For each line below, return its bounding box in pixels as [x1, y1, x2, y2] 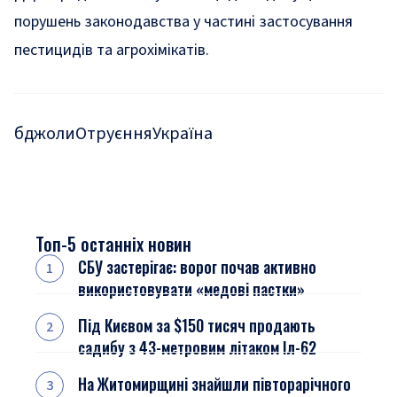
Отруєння [75, 121, 152, 146]
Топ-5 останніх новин [35, 230, 191, 257]
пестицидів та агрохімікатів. [14, 39, 209, 61]
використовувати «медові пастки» [78, 277, 305, 300]
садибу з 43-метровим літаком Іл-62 [78, 336, 316, 359]
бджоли [14, 121, 75, 146]
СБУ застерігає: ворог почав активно [78, 255, 316, 278]
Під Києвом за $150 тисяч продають [78, 314, 315, 337]
